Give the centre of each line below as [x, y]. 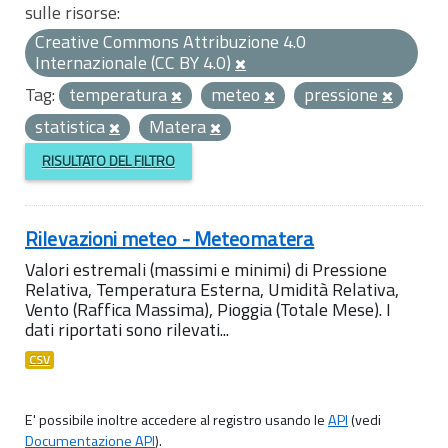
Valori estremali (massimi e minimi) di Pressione [206, 269]
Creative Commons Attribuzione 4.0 [170, 41]
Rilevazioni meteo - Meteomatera [170, 238]
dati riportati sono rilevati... [127, 329]
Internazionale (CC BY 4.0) [135, 62]
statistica [72, 126]
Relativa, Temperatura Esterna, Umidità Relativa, [212, 289]
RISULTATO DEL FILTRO [108, 161]
